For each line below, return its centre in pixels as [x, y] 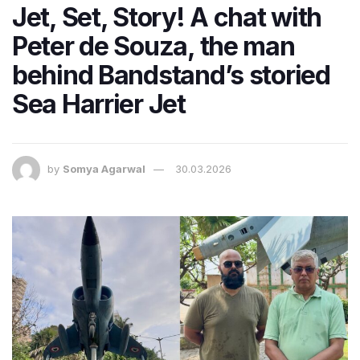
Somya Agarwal [104, 169]
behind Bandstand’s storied [171, 76]
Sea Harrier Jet [99, 104]
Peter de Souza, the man [153, 47]
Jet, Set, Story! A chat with [167, 18]
